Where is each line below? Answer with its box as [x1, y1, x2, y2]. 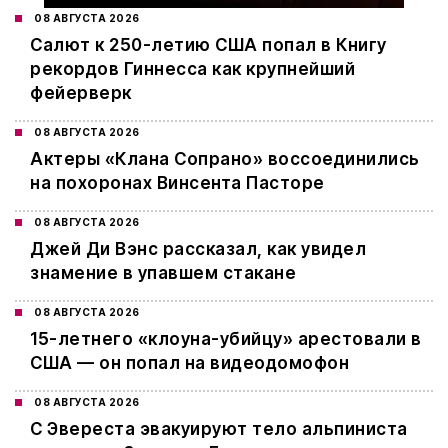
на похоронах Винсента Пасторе [30, 173, 325, 194]
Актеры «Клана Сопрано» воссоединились [30, 149, 420, 170]
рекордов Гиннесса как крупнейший [30, 59, 355, 80]
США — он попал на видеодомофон [30, 353, 349, 374]
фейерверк [30, 83, 132, 104]
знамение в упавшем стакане [30, 263, 296, 284]
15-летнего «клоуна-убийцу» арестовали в [30, 329, 422, 350]
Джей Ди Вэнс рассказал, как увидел [30, 239, 366, 260]
